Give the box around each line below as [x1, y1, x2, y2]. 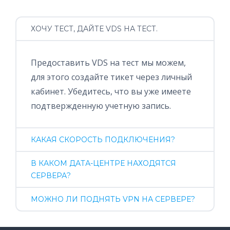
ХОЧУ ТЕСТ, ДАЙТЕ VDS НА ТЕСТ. [31, 24, 158, 33]
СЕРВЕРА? [31, 171, 71, 180]
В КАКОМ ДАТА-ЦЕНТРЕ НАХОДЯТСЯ [31, 159, 176, 168]
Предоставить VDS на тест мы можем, [31, 57, 186, 68]
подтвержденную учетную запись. [31, 100, 171, 111]
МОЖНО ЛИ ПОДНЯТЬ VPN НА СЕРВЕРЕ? [31, 195, 195, 204]
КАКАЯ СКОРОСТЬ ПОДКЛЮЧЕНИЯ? [31, 135, 175, 144]
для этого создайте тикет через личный [31, 71, 192, 83]
